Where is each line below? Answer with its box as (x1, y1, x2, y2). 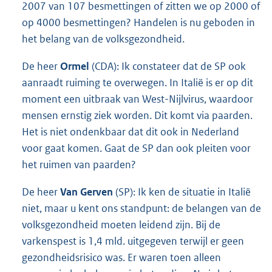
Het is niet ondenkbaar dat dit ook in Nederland (22, 125, 239, 139)
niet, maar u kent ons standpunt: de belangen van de (22, 202, 261, 216)
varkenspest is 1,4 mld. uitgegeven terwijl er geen (22, 234, 244, 248)
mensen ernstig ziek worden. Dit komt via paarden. (22, 109, 253, 123)
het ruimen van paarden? (22, 158, 136, 172)
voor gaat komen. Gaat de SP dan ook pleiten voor (22, 141, 251, 155)
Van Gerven (60, 185, 113, 199)
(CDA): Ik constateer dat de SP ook (89, 59, 246, 73)
